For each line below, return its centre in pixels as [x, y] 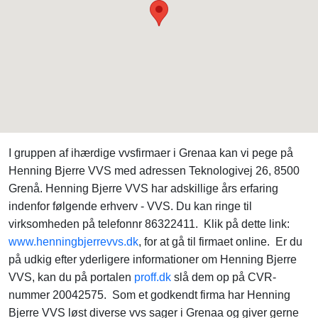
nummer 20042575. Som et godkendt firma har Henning [149, 295]
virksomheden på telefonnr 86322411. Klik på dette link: [149, 224]
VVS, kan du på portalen [71, 277]
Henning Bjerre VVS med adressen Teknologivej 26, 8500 [154, 171]
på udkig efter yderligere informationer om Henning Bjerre [153, 259]
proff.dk [153, 277]
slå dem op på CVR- [224, 277]
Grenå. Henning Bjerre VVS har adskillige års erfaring [143, 188]
